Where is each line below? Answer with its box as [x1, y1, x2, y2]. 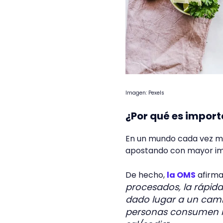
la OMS [167, 169, 196, 181]
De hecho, [125, 169, 167, 181]
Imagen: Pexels [125, 89, 164, 97]
